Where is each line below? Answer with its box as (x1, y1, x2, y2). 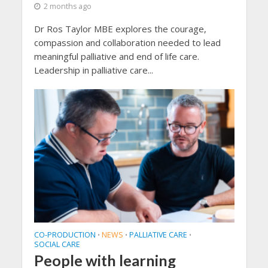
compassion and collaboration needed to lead (33, 36, 221, 48)
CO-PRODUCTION (33, 229, 96, 240)
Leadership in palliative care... (33, 63, 153, 76)
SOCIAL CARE (33, 239, 80, 249)
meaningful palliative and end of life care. (33, 50, 202, 62)
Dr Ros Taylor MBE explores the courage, (33, 22, 206, 35)
